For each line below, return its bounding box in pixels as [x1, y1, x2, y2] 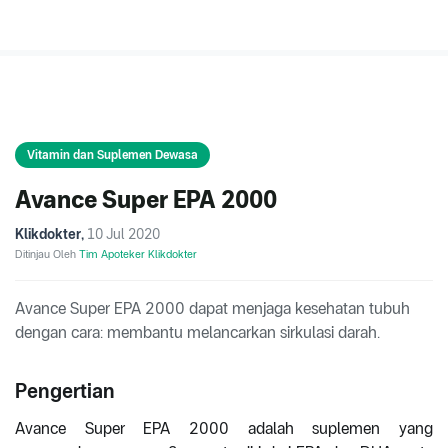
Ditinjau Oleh [15, 247, 79, 262]
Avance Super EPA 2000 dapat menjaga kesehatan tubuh [15, 299, 410, 319]
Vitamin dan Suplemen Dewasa [27, 148, 198, 163]
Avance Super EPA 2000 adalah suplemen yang [15, 419, 433, 439]
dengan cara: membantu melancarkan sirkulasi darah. [15, 323, 380, 343]
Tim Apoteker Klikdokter [79, 247, 197, 262]
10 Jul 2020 [87, 226, 160, 243]
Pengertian [15, 379, 115, 404]
